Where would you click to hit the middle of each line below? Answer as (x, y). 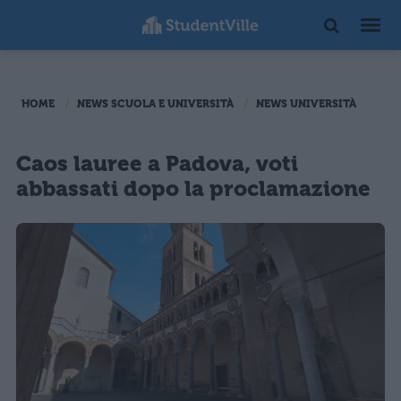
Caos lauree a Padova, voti (157, 164)
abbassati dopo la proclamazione (193, 189)
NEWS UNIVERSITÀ (306, 104)
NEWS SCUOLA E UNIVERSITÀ (155, 104)
